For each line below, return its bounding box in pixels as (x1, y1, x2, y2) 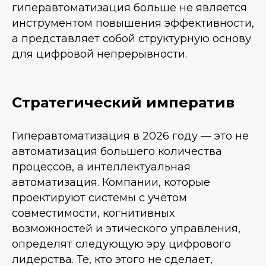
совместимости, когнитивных (12, 207, 175, 220)
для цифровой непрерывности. (12, 47, 187, 61)
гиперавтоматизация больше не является (12, 1, 247, 15)
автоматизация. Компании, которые (12, 176, 210, 189)
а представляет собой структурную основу (12, 32, 251, 46)
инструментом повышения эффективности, (12, 17, 254, 30)
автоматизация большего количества (12, 145, 222, 159)
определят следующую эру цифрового (12, 237, 231, 251)
